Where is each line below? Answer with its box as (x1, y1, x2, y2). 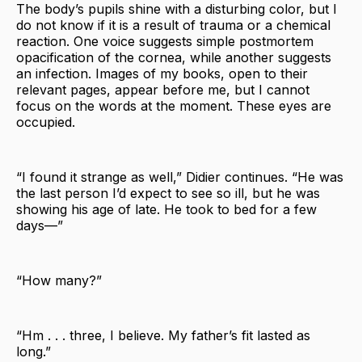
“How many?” (16, 271, 102, 288)
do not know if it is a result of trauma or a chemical (16, 16, 330, 33)
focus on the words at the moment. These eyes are (16, 97, 331, 114)
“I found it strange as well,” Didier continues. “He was (16, 168, 343, 185)
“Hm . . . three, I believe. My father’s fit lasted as (16, 326, 310, 343)
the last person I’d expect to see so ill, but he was (16, 184, 320, 201)
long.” (16, 343, 51, 360)
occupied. (16, 113, 75, 130)
